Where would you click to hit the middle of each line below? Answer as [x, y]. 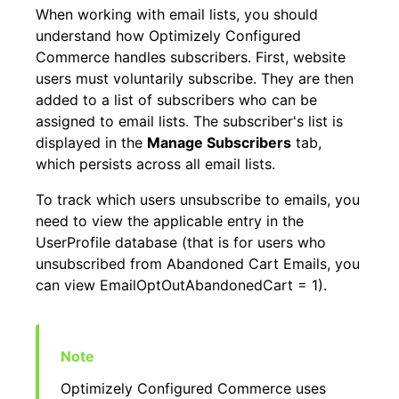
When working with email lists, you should [177, 14]
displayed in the [91, 142]
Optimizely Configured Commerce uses [193, 388]
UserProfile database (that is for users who [181, 242]
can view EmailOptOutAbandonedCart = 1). [181, 285]
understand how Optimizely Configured [168, 36]
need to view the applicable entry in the [170, 221]
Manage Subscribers [219, 142]
